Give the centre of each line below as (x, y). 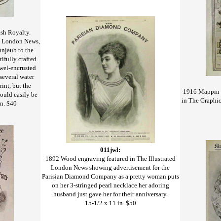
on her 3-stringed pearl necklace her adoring (110, 185)
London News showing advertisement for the (110, 168)
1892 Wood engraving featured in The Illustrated (110, 159)
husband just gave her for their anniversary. (110, 194)
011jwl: (110, 150)
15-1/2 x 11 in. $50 (110, 203)
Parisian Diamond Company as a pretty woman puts (110, 177)
